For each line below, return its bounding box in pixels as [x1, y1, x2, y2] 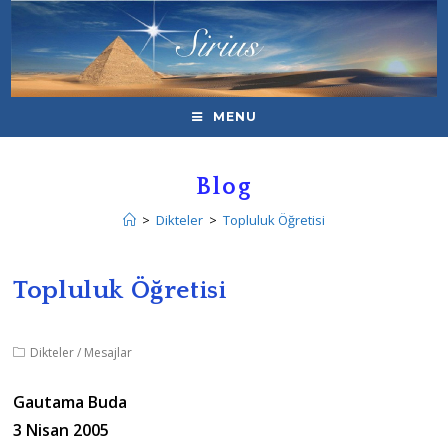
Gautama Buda [13, 391, 128, 414]
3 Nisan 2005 [13, 419, 110, 442]
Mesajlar [84, 344, 133, 362]
